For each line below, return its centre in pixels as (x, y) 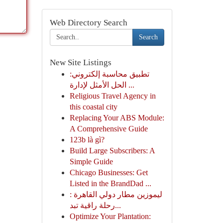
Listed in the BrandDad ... (110, 183)
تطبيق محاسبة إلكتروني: (109, 74)
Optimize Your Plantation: (110, 216)
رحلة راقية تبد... (118, 205)
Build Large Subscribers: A (112, 151)
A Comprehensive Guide (109, 129)
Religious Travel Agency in (112, 96)
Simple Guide (91, 162)
